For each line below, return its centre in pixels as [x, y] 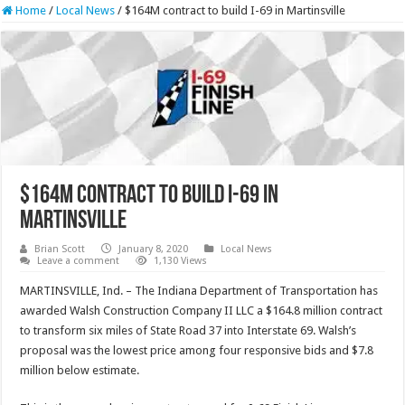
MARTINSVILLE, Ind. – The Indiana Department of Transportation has [199, 290]
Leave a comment [79, 260]
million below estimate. [80, 370]
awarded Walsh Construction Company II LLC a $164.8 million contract [202, 310]
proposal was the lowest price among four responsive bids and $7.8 [197, 350]
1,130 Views [181, 260]
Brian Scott [60, 249]
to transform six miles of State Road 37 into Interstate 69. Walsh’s [188, 330]
